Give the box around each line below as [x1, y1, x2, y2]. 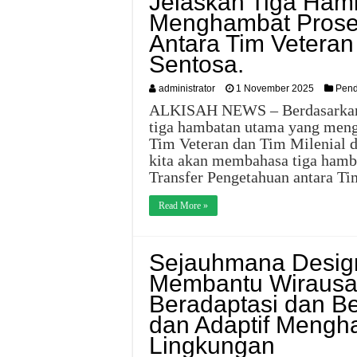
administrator [159, 83, 215, 94]
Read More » [159, 200, 208, 211]
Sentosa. [149, 51, 244, 77]
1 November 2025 [236, 83, 314, 94]
